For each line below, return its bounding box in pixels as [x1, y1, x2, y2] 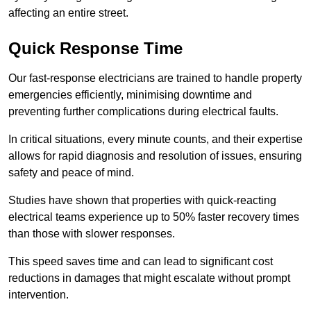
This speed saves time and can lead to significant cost [8, 255, 273, 268]
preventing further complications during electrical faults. [8, 106, 278, 118]
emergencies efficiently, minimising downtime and [8, 89, 252, 101]
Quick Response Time [8, 39, 183, 58]
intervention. [8, 289, 69, 301]
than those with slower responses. [8, 228, 175, 240]
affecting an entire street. [8, 7, 128, 19]
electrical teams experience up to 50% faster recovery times [8, 211, 299, 224]
